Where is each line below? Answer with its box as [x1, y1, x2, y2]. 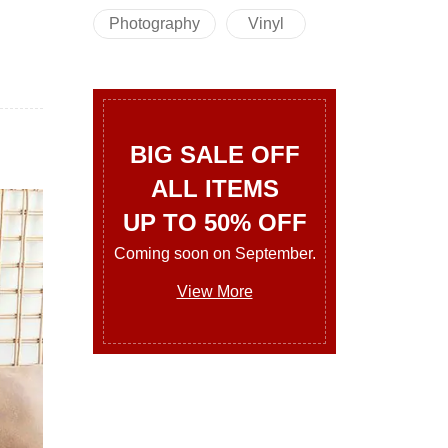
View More [176, 282, 253, 300]
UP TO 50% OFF [122, 208, 307, 236]
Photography [109, 15, 200, 32]
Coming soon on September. [113, 244, 316, 262]
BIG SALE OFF [129, 140, 300, 168]
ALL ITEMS [150, 174, 279, 202]
